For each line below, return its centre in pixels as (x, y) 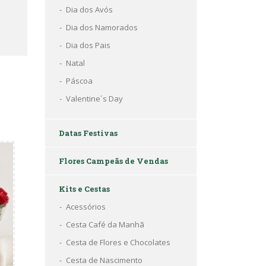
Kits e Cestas (84, 189)
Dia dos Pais (88, 45)
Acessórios (86, 207)
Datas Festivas (88, 133)
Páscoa (79, 81)
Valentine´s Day (94, 99)
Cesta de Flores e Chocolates (118, 242)
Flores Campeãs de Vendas (113, 161)
